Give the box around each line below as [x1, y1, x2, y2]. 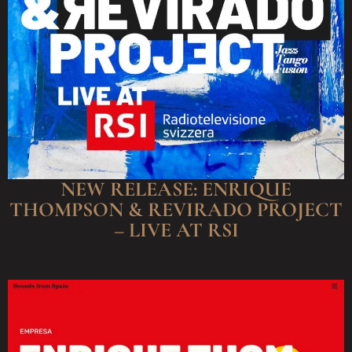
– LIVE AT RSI [113, 218, 239, 243]
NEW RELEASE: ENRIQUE [60, 177, 291, 202]
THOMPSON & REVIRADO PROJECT [9, 197, 343, 222]
